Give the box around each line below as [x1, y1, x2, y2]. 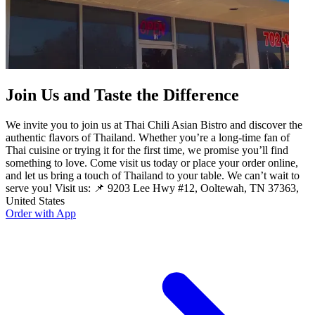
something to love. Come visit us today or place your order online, [6, 156, 298, 169]
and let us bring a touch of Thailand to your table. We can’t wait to [6, 169, 300, 181]
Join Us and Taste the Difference [6, 85, 239, 104]
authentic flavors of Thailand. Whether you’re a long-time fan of [6, 131, 290, 143]
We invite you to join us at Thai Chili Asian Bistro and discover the [6, 118, 302, 131]
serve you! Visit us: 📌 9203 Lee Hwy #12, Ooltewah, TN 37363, [6, 181, 299, 194]
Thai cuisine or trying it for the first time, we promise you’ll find [6, 143, 288, 156]
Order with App [6, 207, 76, 219]
